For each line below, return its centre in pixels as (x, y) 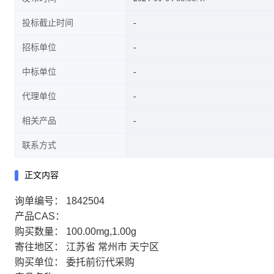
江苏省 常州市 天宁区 (113, 247)
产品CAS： (40, 216)
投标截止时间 (48, 23)
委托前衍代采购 (100, 262)
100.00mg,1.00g (101, 231)
